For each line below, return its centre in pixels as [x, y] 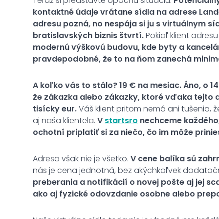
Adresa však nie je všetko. [81, 158]
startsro [121, 120]
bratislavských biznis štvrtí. [88, 35]
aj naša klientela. [65, 120]
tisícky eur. [55, 109]
